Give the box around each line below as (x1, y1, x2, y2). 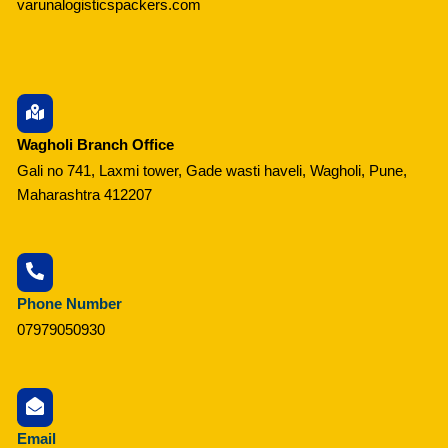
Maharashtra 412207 (16, 185, 152, 203)
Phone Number (16, 294, 122, 312)
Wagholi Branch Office (16, 135, 174, 153)
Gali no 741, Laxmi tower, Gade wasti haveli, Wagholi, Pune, (16, 161, 407, 179)
